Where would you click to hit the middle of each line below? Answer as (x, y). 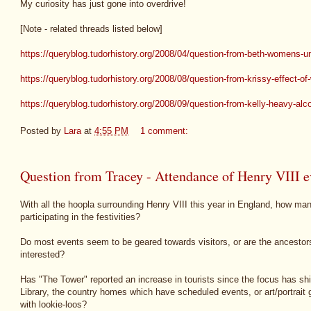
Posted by (42, 131)
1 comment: (166, 131)
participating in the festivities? (80, 217)
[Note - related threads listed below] (91, 29)
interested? (42, 255)
